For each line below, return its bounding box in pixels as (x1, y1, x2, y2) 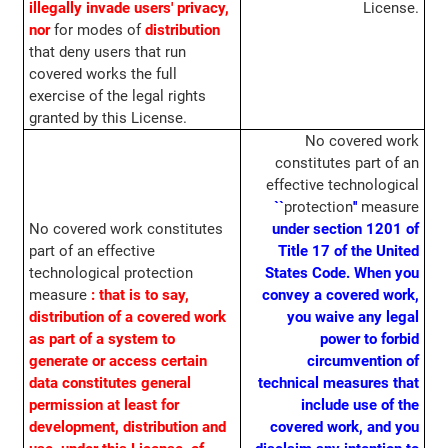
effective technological (266, 176, 420, 195)
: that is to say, (90, 286, 189, 305)
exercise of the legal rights (28, 87, 206, 106)
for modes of (49, 21, 145, 40)
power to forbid (320, 330, 420, 349)
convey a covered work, (262, 286, 420, 305)
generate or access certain (28, 352, 207, 371)
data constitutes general (28, 374, 191, 393)
